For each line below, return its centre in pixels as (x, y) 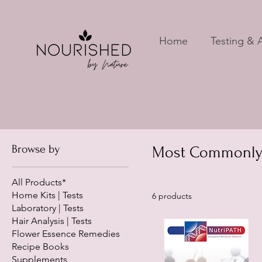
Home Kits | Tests (47, 195)
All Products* (39, 182)
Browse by (36, 149)
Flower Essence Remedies (66, 234)
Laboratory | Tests (48, 208)
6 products (172, 196)
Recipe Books (40, 247)
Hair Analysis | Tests (52, 221)
